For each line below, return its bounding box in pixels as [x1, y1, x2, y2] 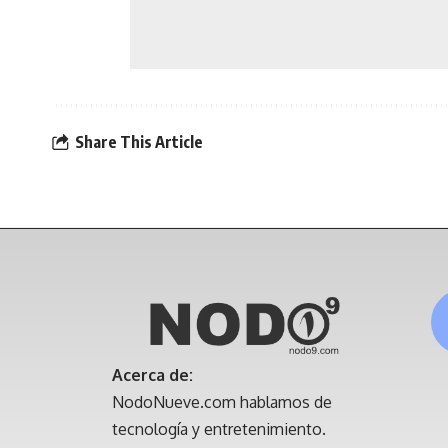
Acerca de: [112, 364, 193, 385]
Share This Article [75, 131, 203, 152]
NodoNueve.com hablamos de [112, 391, 332, 412]
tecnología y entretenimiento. [112, 418, 326, 439]
